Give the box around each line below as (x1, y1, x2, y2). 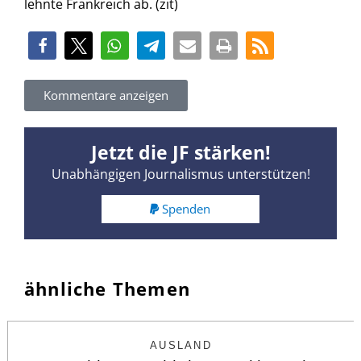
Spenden (162, 201, 211, 218)
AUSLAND (149, 339, 213, 352)
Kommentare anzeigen (44, 86, 168, 103)
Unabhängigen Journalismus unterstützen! (51, 164, 310, 183)
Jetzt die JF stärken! (90, 139, 271, 165)
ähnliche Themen (24, 276, 190, 301)
